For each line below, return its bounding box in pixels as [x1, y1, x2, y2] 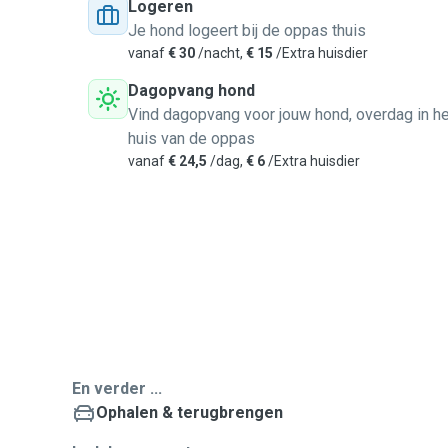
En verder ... [72, 379, 162, 398]
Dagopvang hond [128, 81, 255, 100]
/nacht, [195, 45, 246, 61]
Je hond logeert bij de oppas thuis [128, 21, 366, 40]
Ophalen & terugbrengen [96, 403, 283, 422]
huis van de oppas [128, 129, 255, 148]
